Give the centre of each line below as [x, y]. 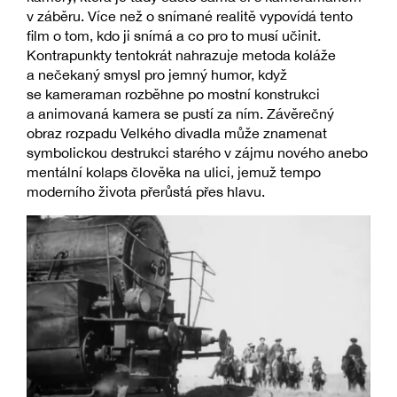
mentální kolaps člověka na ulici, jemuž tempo [174, 172]
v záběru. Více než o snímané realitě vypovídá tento [190, 16]
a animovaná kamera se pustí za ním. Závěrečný [180, 114]
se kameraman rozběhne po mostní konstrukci [173, 94]
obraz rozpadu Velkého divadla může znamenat [177, 133]
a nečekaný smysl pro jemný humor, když [157, 75]
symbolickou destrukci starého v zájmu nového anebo [197, 153]
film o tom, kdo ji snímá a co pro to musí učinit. [174, 36]
